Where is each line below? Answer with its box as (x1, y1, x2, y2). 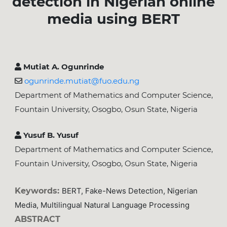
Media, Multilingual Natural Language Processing (14, 200, 190, 210)
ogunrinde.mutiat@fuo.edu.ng (24, 76, 139, 86)
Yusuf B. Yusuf (21, 130, 79, 140)
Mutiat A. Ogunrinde (21, 62, 104, 72)
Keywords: (14, 185, 62, 196)
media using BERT (47, 10, 180, 27)
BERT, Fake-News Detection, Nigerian (61, 185, 198, 196)
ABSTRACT (14, 214, 60, 224)
